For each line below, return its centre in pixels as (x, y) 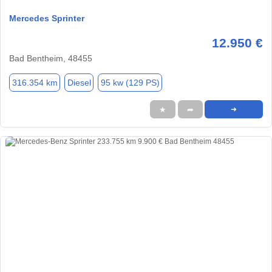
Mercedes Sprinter (47, 19)
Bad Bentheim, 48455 (51, 59)
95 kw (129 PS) (130, 82)
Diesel (79, 82)
